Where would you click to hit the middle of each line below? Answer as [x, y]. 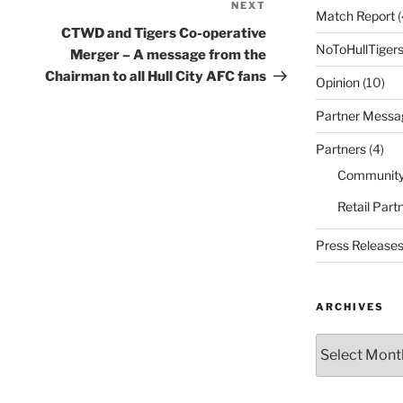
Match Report [355, 15]
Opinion [337, 82]
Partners [340, 148]
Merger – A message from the [169, 55]
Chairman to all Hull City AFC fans [156, 77]
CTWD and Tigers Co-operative [164, 34]
